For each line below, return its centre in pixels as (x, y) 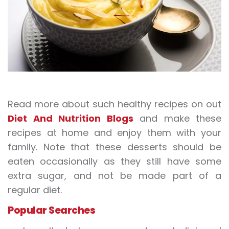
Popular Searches (51, 210)
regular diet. (35, 190)
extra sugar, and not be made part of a (114, 175)
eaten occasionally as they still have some (114, 161)
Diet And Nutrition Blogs (71, 118)
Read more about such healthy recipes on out (114, 104)
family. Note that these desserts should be (114, 147)
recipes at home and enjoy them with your (114, 132)
